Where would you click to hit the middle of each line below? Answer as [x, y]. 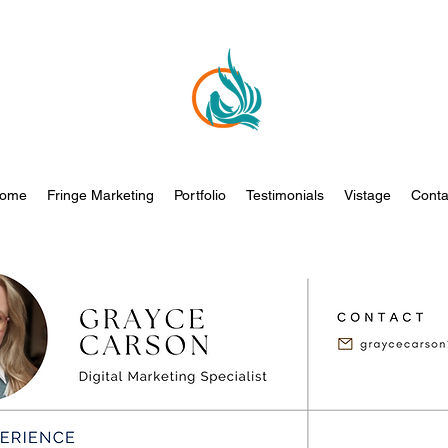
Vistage [367, 195]
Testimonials [284, 195]
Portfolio [199, 195]
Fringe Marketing [100, 195]
